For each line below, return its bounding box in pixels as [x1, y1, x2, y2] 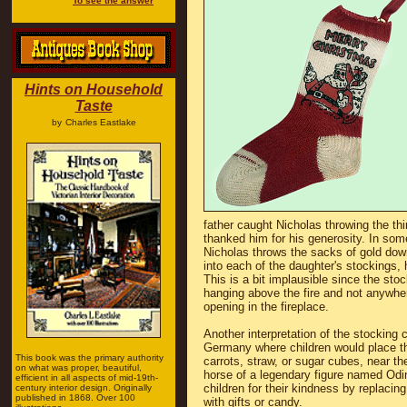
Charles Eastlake [65, 117, 136, 127]
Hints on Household [25, 82, 163, 97]
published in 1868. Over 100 [15, 392, 135, 402]
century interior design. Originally [15, 382, 152, 392]
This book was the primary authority [15, 352, 164, 362]
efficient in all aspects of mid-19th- [15, 372, 158, 382]
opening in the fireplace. [203, 300, 329, 313]
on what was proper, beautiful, [15, 362, 142, 372]
